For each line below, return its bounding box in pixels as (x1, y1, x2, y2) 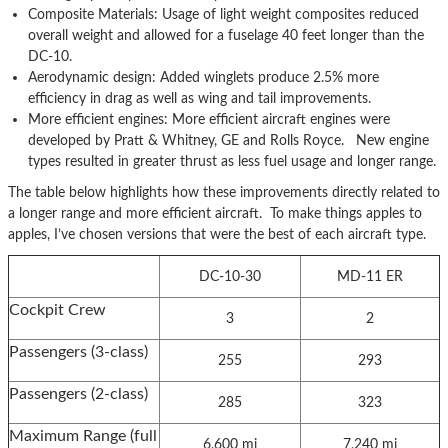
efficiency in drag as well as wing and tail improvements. (28, 90, 371, 106)
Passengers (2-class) (9, 385, 148, 402)
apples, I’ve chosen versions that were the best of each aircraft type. (8, 226, 426, 242)
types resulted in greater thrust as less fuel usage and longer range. (28, 153, 436, 169)
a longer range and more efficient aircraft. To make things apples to (8, 205, 422, 221)
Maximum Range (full (9, 427, 157, 444)
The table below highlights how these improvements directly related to (8, 184, 440, 200)
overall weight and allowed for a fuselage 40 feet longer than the (28, 27, 424, 43)
